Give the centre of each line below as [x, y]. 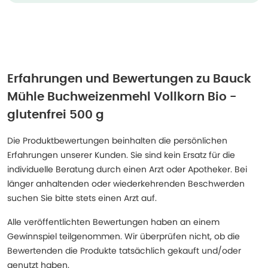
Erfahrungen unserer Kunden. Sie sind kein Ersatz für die [121, 155]
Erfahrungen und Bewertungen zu [109, 79]
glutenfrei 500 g [56, 115]
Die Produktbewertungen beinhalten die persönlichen [117, 141]
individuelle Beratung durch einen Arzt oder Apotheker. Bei [127, 169]
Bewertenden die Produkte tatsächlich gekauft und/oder [124, 251]
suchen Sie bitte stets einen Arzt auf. [82, 198]
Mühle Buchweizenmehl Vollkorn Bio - [122, 97]
